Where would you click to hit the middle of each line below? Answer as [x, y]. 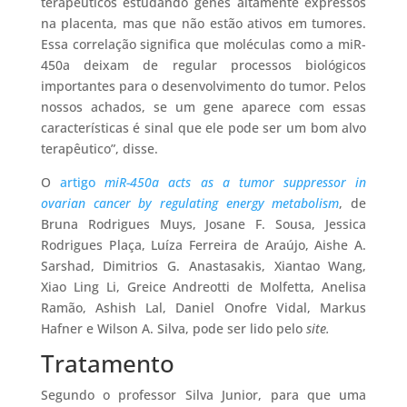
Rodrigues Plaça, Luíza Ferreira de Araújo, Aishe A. [203, 245]
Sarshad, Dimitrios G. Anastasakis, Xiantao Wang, [203, 266]
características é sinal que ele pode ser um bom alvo [203, 128]
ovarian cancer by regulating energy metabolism [190, 203]
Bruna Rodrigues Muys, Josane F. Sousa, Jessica [203, 224]
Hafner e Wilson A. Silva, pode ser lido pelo [173, 329]
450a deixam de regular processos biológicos [203, 65]
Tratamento [107, 364]
